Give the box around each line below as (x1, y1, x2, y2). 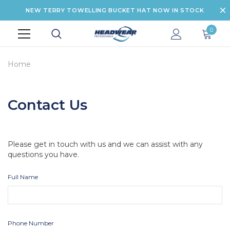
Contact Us (8, 95, 87, 113)
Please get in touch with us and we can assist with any (8, 139, 203, 149)
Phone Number (8, 219, 54, 227)
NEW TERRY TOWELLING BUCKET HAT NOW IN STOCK (26, 7, 204, 14)
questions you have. (8, 149, 79, 159)
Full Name (8, 172, 38, 181)
